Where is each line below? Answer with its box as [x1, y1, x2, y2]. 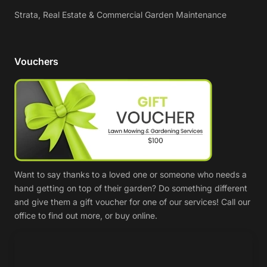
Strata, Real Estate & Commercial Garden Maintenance [14, 10, 226, 20]
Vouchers [14, 55, 58, 67]
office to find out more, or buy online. [14, 210, 157, 221]
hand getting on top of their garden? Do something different [14, 183, 247, 193]
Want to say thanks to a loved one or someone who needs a [14, 169, 247, 179]
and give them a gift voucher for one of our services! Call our [14, 197, 250, 207]
